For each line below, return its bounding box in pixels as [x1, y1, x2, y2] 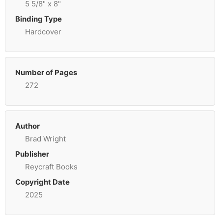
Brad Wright [25, 134, 66, 143]
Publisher [15, 149, 49, 159]
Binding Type [15, 14, 62, 24]
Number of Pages [15, 68, 77, 77]
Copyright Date [15, 177, 70, 187]
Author [15, 121, 40, 131]
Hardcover [25, 27, 61, 36]
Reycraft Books [25, 162, 78, 171]
